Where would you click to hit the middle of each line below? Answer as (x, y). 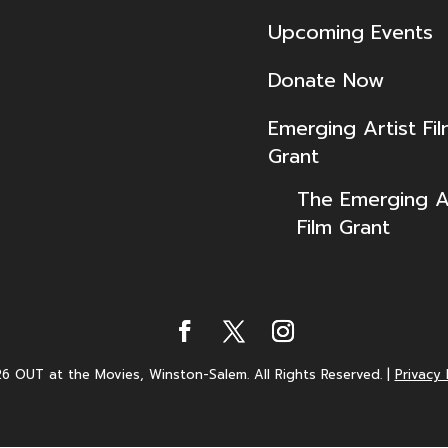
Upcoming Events (350, 31)
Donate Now (325, 79)
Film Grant (343, 226)
